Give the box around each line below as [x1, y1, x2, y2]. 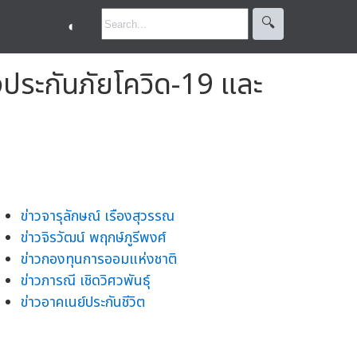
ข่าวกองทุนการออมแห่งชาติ [21, 248, 177, 270]
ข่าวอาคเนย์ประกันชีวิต [21, 291, 145, 313]
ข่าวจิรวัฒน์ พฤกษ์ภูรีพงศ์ [21, 226, 167, 249]
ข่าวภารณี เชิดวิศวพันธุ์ [21, 269, 150, 292]
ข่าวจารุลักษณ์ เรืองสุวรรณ [21, 205, 175, 227]
